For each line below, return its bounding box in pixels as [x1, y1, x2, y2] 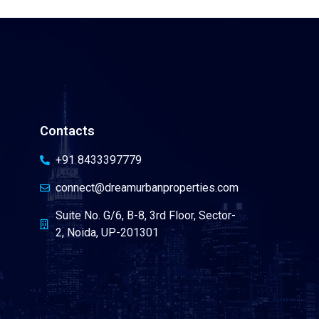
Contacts [39, 122, 95, 138]
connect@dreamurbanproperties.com [56, 180, 239, 194]
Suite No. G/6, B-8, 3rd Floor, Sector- [56, 208, 236, 222]
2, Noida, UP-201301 [56, 225, 159, 239]
